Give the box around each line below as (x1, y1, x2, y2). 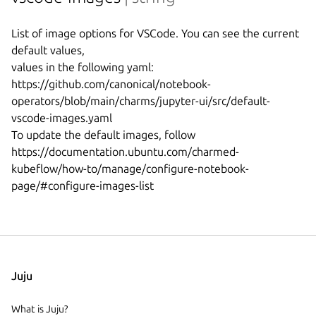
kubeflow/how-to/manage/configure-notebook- (11, 162, 249, 176)
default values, (11, 44, 85, 57)
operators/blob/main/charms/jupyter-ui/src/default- (11, 95, 270, 108)
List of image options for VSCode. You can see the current (11, 27, 299, 40)
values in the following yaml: (11, 61, 154, 74)
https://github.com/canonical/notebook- (11, 78, 211, 91)
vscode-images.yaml (11, 111, 112, 125)
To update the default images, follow (11, 128, 195, 142)
